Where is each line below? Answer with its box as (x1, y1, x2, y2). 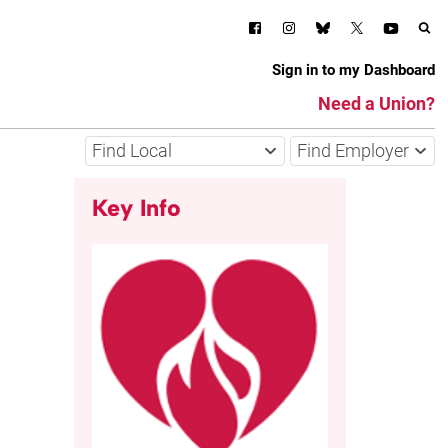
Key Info (91, 193, 181, 222)
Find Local (91, 140, 172, 162)
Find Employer (296, 140, 409, 162)
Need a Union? (317, 93, 435, 115)
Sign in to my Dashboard (271, 61, 435, 79)
